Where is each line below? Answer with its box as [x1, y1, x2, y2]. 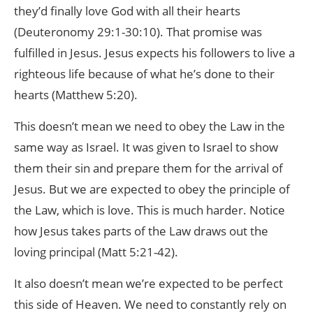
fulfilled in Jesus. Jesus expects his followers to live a [14, 45, 295, 61]
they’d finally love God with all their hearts [14, 3, 240, 19]
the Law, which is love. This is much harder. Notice [14, 202, 285, 218]
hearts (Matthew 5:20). [14, 87, 138, 103]
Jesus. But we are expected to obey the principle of [14, 181, 290, 197]
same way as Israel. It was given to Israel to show [14, 139, 278, 155]
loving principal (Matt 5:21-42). [14, 244, 178, 260]
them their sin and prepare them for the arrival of [14, 160, 283, 176]
